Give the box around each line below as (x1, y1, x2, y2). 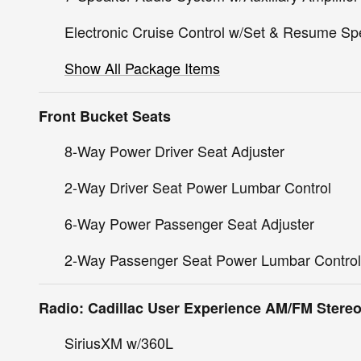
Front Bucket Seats (39, 105, 171, 127)
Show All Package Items (64, 56, 220, 78)
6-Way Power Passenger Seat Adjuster (64, 212, 314, 234)
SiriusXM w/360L (64, 331, 173, 353)
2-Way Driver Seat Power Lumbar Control (64, 176, 331, 197)
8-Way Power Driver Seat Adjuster (64, 139, 284, 161)
